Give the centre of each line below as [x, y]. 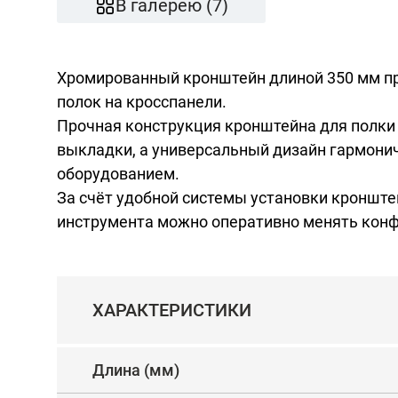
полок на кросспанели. [142, 102]
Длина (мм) [136, 370]
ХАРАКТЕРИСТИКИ [172, 310]
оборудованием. [118, 174]
